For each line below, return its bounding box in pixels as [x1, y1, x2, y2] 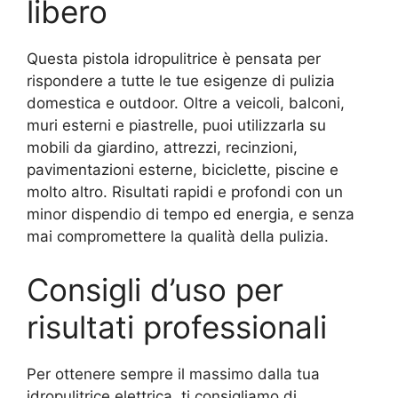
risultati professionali [27, 307, 327, 346]
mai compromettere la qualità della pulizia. [27, 227, 329, 245]
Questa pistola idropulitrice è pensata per [27, 50, 321, 68]
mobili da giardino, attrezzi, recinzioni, [27, 139, 298, 156]
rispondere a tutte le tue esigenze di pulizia [27, 72, 335, 90]
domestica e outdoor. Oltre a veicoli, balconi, [27, 94, 345, 112]
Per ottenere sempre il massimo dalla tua [27, 364, 320, 383]
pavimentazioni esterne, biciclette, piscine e [27, 161, 338, 179]
